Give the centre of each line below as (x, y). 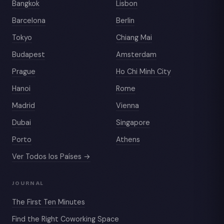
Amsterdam (136, 54)
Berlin (125, 20)
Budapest (28, 54)
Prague (24, 71)
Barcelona (29, 20)
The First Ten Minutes (48, 202)
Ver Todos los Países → (51, 156)
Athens (128, 139)
